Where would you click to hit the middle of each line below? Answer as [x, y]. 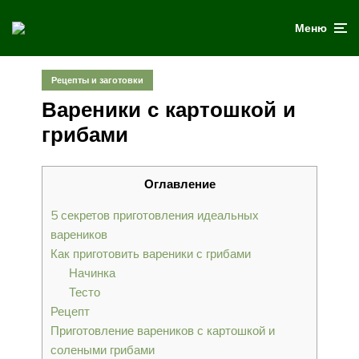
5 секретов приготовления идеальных [155, 215]
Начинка [92, 272]
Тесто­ [84, 292]
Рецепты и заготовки [97, 80]
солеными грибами [103, 349]
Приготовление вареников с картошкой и [163, 330]
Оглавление [179, 184]
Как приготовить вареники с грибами [151, 253]
